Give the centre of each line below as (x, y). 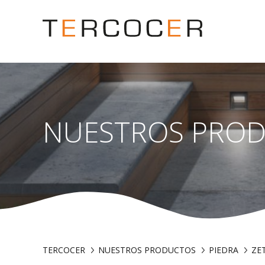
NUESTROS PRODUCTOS (147, 250)
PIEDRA (224, 250)
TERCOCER (64, 250)
